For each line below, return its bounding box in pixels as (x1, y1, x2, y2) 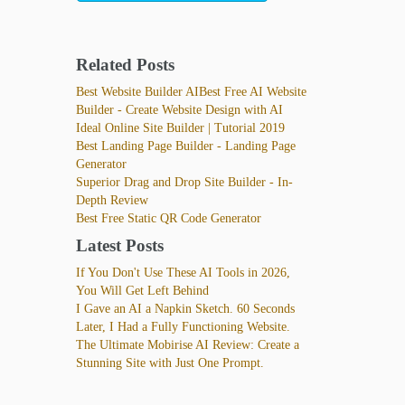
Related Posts (75, 54, 174, 74)
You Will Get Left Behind (75, 283, 209, 297)
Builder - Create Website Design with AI (75, 102, 283, 117)
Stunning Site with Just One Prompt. (75, 355, 264, 370)
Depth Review (75, 193, 148, 207)
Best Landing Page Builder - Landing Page (75, 138, 296, 153)
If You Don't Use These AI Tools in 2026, (75, 265, 290, 279)
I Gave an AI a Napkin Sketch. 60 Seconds (75, 301, 295, 316)
